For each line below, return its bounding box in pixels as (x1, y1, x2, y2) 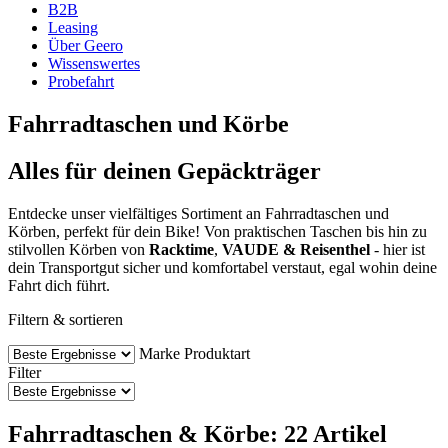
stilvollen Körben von (8, 240, 149, 258)
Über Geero (48, 37, 123, 54)
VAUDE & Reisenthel (222, 240, 370, 258)
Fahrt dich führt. (8, 276, 110, 294)
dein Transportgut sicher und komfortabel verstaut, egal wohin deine (8, 258, 437, 276)
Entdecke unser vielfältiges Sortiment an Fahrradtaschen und (8, 204, 389, 222)
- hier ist (370, 240, 425, 258)
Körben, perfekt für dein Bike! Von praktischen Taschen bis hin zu (8, 222, 427, 240)
